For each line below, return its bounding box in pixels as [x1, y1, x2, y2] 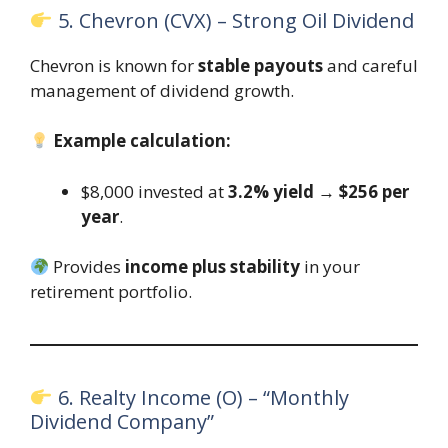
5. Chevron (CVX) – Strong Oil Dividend [52, 6, 414, 34]
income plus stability [125, 255, 301, 279]
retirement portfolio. [30, 280, 192, 304]
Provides [49, 255, 126, 279]
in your [300, 255, 361, 279]
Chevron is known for [30, 53, 198, 77]
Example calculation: [53, 129, 232, 153]
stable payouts [198, 53, 323, 77]
